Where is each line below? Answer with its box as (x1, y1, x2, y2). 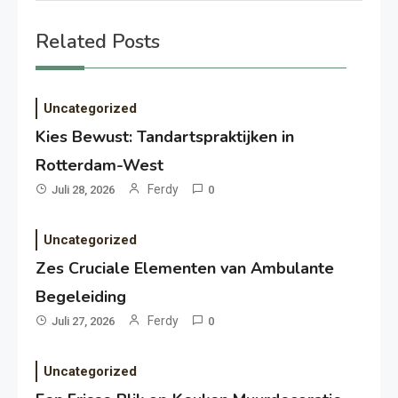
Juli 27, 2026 (52, 314, 115, 329)
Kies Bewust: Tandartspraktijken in (36, 126, 295, 148)
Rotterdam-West (36, 155, 164, 177)
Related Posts (36, 28, 160, 56)
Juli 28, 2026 (52, 183, 115, 197)
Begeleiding (36, 286, 127, 308)
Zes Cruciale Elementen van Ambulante (36, 258, 335, 280)
